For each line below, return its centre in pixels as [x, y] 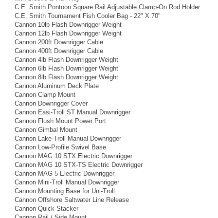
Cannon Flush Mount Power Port [60, 121]
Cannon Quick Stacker [46, 208]
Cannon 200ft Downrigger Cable [59, 42]
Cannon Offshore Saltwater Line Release [72, 200]
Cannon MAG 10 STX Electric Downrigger [73, 156]
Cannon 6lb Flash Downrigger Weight [66, 68]
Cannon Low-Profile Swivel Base [60, 147]
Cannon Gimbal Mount [46, 129]
